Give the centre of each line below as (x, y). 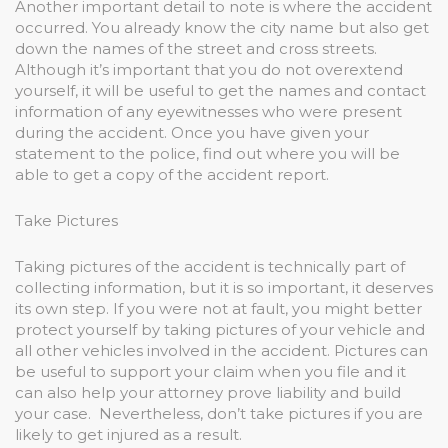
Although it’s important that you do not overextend (209, 69)
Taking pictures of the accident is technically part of (210, 266)
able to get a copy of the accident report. (176, 174)
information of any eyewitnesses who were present (208, 111)
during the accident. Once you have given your (192, 132)
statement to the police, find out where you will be (207, 153)
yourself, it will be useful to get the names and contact (220, 90)
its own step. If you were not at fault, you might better (218, 308)
